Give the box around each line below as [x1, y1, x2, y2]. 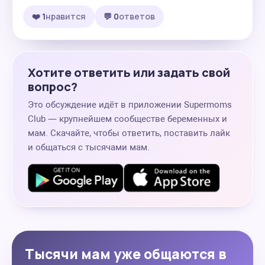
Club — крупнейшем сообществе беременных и [28, 114, 227, 124]
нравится [46, 11, 86, 22]
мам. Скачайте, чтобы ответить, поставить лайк [28, 128, 230, 138]
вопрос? [28, 79, 77, 95]
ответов [119, 11, 155, 22]
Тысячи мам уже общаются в [25, 244, 227, 263]
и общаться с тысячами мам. [28, 142, 150, 153]
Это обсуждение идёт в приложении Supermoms [28, 99, 232, 110]
